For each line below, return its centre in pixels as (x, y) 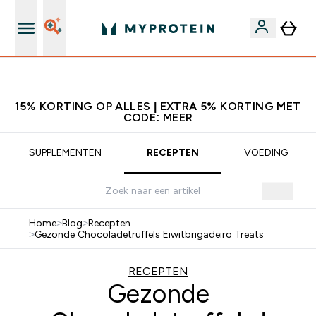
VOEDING (266, 152)
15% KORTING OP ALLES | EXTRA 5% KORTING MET (158, 106)
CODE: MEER (158, 117)
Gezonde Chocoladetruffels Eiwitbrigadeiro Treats (149, 234)
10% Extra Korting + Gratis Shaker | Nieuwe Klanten (166, 75)
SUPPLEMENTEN (65, 152)
